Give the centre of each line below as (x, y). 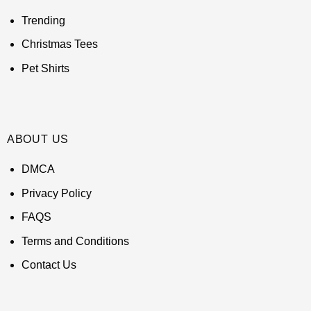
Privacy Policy (56, 193)
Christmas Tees (59, 44)
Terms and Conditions (75, 241)
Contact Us (49, 265)
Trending (43, 20)
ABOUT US (38, 140)
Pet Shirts (45, 68)
